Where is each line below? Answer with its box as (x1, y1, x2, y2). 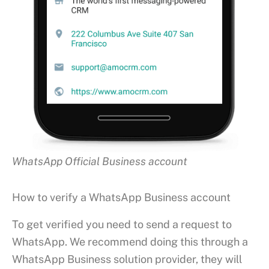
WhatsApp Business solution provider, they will (12, 252, 242, 265)
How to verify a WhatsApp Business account (12, 191, 231, 204)
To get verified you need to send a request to (12, 217, 232, 231)
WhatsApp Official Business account (12, 154, 187, 168)
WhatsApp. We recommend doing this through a (12, 235, 248, 248)
